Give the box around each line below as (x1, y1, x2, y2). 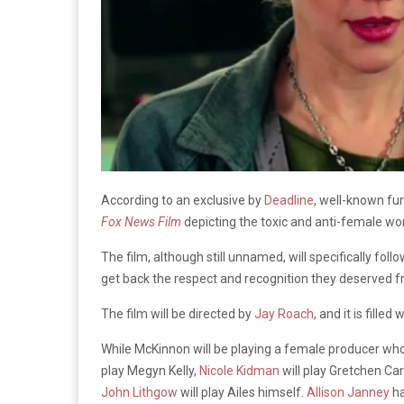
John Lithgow (101, 384, 178, 399)
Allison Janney (307, 384, 390, 399)
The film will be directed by (101, 306, 254, 321)
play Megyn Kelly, (101, 363, 199, 378)
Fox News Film (101, 214, 181, 229)
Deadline (264, 192, 314, 207)
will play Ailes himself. (178, 384, 307, 399)
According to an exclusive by (101, 192, 264, 207)
